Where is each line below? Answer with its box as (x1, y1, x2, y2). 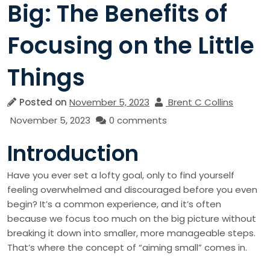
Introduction (7, 139, 139, 168)
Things (7, 61, 85, 93)
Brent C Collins (168, 96, 233, 108)
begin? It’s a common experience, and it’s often (7, 198, 221, 210)
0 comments (109, 114, 167, 127)
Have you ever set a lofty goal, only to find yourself (7, 169, 234, 181)
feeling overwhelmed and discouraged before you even (7, 183, 257, 196)
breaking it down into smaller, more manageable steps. (7, 227, 256, 239)
